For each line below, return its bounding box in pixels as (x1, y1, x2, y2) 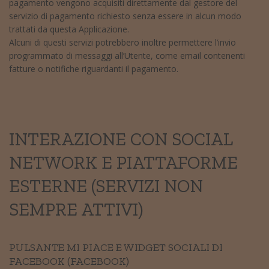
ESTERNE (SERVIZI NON (9, 175, 203, 197)
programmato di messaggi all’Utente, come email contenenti (9, 49, 245, 61)
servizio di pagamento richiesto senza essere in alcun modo (9, 10, 241, 22)
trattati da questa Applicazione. (9, 23, 129, 35)
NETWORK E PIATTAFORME (9, 151, 238, 174)
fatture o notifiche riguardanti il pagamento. (9, 62, 178, 74)
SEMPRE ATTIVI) (9, 198, 143, 220)
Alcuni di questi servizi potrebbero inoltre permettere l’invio (9, 36, 236, 48)
